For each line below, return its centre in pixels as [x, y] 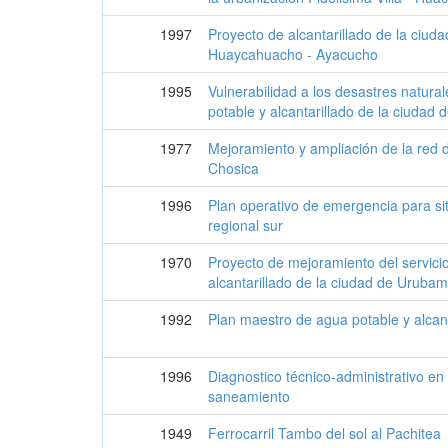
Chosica [234, 167]
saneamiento [249, 395]
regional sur [246, 224]
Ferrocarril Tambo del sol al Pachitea [325, 432]
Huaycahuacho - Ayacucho [293, 53]
